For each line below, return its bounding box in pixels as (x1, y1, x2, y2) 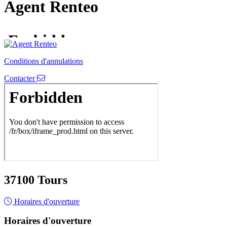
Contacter (4, 73, 37, 83)
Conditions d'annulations (4, 56, 83, 65)
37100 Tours (4, 173, 67, 186)
